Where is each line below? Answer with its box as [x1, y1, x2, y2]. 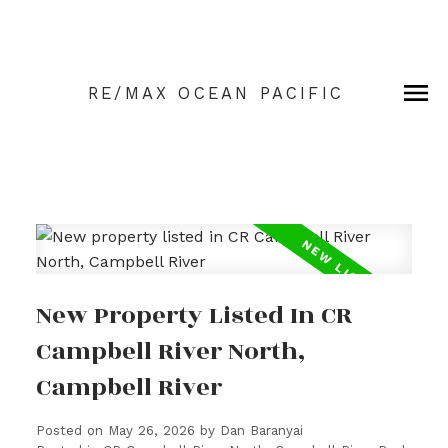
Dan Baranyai [219, 422, 303, 438]
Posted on [35, 422, 108, 438]
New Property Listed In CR [35, 296, 352, 334]
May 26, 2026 [107, 422, 195, 438]
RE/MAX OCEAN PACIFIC [88, 84, 344, 104]
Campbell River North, [35, 332, 306, 370]
